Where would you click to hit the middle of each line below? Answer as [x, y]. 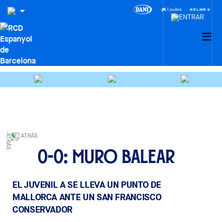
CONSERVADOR [43, 209]
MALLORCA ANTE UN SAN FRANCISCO [87, 197]
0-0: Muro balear [106, 156]
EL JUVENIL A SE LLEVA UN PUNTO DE [87, 185]
